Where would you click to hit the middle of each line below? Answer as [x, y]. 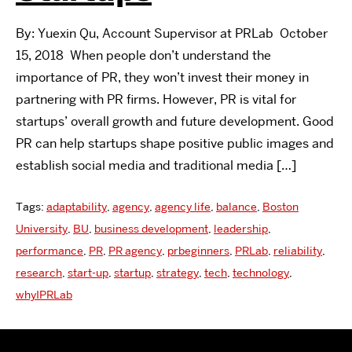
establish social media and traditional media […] [156, 165]
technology [261, 273]
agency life [183, 207]
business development [151, 229]
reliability [298, 251]
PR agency [135, 251]
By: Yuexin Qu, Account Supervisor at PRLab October [172, 33]
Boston [280, 207]
